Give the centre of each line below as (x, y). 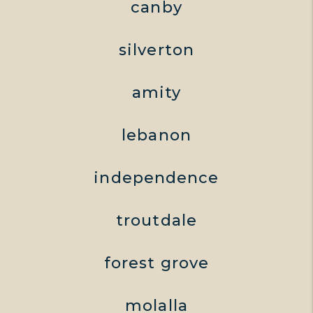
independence (156, 177)
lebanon (156, 135)
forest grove (156, 263)
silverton (156, 50)
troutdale (156, 220)
